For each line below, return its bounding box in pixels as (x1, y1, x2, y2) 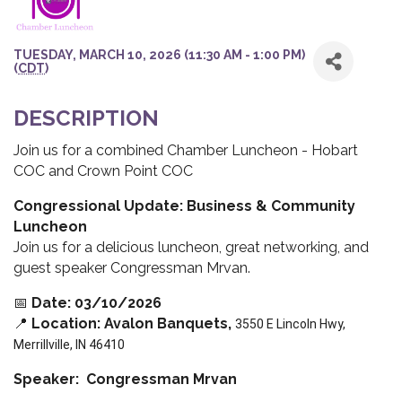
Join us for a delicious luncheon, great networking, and (13, 239, 369, 257)
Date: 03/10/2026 (31, 294, 162, 312)
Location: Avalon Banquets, (31, 315, 235, 333)
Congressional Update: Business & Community (13, 197, 355, 215)
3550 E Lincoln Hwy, (235, 317, 345, 332)
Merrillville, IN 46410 (13, 337, 125, 353)
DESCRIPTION (13, 105, 159, 132)
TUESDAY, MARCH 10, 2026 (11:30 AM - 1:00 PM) (13, 47, 305, 62)
